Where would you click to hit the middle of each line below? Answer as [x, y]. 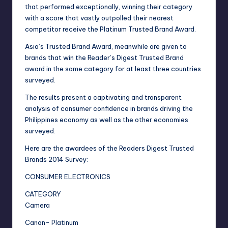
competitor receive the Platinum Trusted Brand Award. [110, 29]
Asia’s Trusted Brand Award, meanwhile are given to [106, 47]
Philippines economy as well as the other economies [107, 120]
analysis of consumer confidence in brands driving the [109, 109]
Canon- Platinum [52, 223]
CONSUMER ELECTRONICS [68, 177]
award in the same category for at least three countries [113, 69]
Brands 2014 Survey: [56, 160]
